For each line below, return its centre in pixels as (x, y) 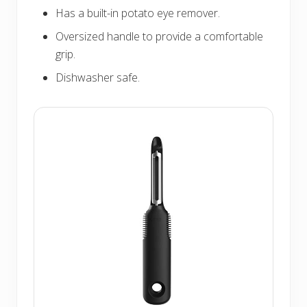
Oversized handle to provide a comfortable (159, 36)
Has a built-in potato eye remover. (138, 13)
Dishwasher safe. (98, 77)
